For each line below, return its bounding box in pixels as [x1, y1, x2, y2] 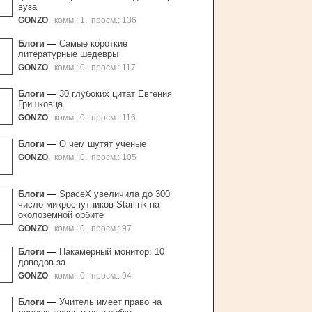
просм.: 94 [91, 271, 132, 281]
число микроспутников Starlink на [18, 199, 159, 210]
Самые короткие [59, 38, 127, 49]
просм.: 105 [91, 153, 136, 162]
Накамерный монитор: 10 [59, 247, 164, 258]
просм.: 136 [91, 15, 136, 25]
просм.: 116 [91, 113, 136, 123]
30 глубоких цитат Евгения [59, 88, 172, 100]
